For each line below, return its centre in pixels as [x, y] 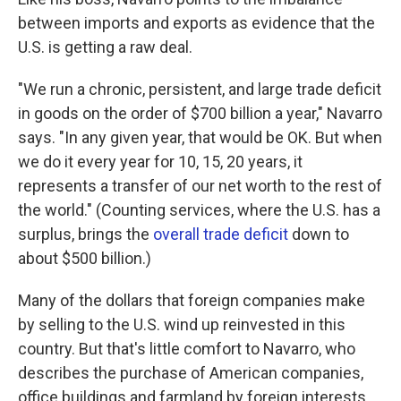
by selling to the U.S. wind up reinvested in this [182, 324]
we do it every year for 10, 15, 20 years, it [160, 162]
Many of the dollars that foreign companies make [192, 300]
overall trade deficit [221, 234]
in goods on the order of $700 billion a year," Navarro [200, 113]
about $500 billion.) [85, 258]
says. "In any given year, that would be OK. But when [200, 137]
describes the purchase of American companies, [191, 373]
